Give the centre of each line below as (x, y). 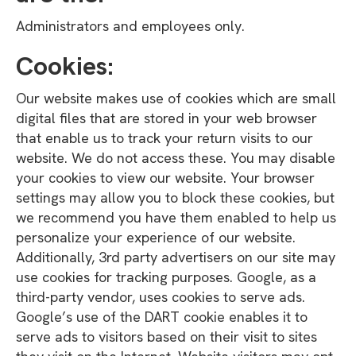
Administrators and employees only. (130, 26)
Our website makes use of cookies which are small (176, 98)
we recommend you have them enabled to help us (176, 217)
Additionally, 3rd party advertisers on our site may (176, 257)
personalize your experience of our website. (156, 237)
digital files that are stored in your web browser (166, 118)
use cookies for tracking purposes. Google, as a (166, 277)
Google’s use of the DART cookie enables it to (162, 317)
